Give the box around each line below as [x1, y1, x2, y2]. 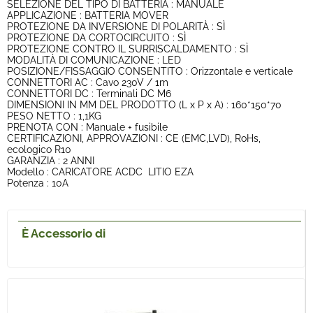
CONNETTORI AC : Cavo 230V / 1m [7, 77, 168, 88]
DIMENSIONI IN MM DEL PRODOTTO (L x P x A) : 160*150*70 [7, 99, 282, 110]
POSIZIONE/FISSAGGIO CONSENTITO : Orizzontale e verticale [7, 66, 293, 77]
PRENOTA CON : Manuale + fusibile [7, 122, 168, 133]
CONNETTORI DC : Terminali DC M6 [7, 88, 171, 99]
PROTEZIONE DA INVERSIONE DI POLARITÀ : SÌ [7, 21, 225, 32]
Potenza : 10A [7, 177, 68, 189]
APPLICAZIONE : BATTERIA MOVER [7, 10, 168, 21]
